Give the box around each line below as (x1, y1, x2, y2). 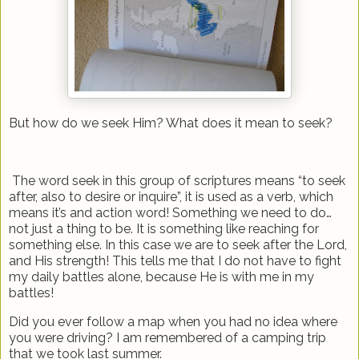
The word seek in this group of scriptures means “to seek (12, 172, 345, 188)
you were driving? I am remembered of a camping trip (9, 329, 326, 345)
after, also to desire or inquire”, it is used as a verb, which (9, 188, 333, 204)
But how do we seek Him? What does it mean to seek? (9, 115, 333, 131)
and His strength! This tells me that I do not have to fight (9, 252, 341, 268)
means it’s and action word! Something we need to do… (9, 204, 332, 220)
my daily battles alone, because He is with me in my (9, 268, 314, 284)
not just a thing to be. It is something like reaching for (9, 220, 319, 236)
